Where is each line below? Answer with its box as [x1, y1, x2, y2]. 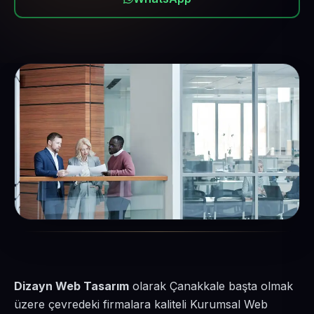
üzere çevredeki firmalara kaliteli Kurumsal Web [14, 297, 268, 311]
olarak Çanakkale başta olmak [129, 279, 293, 293]
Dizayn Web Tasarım [14, 279, 129, 293]
